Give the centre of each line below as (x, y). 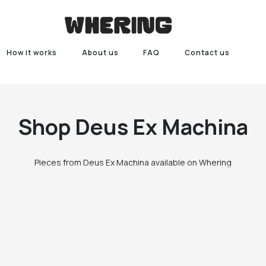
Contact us (208, 53)
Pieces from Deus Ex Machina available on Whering (133, 162)
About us (100, 53)
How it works (31, 53)
